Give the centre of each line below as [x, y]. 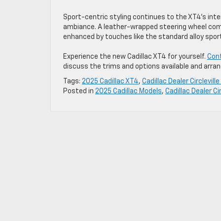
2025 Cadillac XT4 [110, 81]
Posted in [79, 91]
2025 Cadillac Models [129, 91]
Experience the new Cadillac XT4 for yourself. [135, 56]
